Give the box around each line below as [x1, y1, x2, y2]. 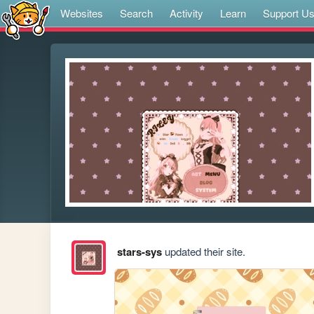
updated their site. [161, 244, 245, 259]
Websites [60, 6, 103, 20]
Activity [170, 6, 203, 20]
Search [120, 6, 153, 20]
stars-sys [116, 244, 162, 260]
